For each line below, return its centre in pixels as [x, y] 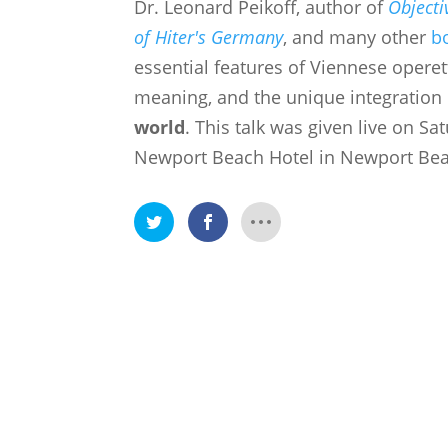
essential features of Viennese [261, 67]
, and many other [357, 37]
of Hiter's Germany [209, 37]
